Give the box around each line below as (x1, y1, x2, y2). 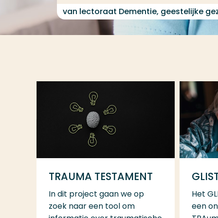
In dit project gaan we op (49, 188, 145, 200)
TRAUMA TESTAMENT (49, 169, 153, 183)
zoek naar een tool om (49, 200, 135, 212)
